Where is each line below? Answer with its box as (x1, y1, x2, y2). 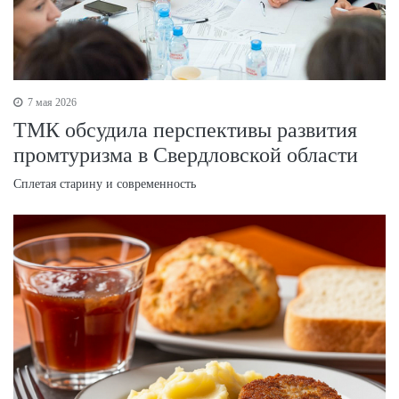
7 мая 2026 (25, 96, 77, 110)
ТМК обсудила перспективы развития (13, 118, 357, 142)
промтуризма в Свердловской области (13, 143, 358, 167)
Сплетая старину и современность (13, 177, 196, 191)
